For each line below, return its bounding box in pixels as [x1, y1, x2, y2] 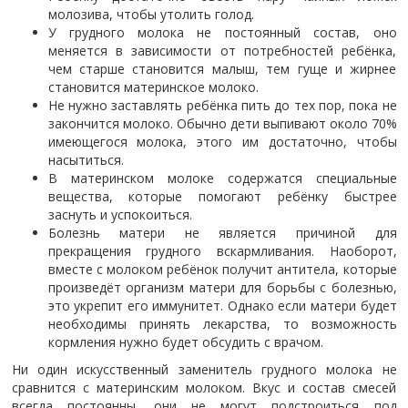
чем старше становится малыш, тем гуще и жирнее [47, 60, 397, 77]
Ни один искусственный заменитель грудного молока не [11, 361, 397, 378]
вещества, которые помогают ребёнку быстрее [47, 188, 397, 205]
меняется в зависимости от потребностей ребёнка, [47, 42, 397, 59]
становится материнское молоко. [47, 78, 259, 96]
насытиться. [47, 151, 124, 168]
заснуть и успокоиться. [47, 206, 192, 223]
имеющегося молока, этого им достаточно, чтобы [47, 133, 397, 150]
